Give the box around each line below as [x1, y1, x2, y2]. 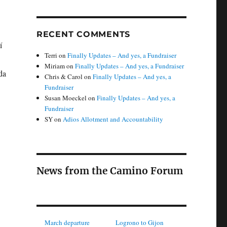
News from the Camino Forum [36, 165, 183, 177]
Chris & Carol [45, 72, 83, 82]
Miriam [45, 61, 65, 71]
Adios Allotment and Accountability [63, 115, 164, 124]
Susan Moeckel [45, 93, 87, 103]
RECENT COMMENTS [36, 29, 131, 40]
